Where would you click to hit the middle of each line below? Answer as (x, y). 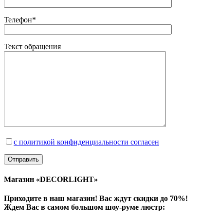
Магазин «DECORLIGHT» (51, 179)
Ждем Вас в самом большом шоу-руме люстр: (84, 207)
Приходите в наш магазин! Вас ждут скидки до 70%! (96, 198)
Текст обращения (32, 47)
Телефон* (20, 20)
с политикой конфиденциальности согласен (86, 142)
